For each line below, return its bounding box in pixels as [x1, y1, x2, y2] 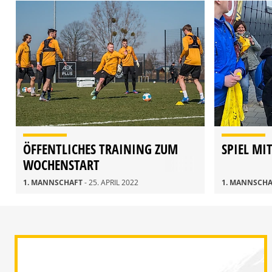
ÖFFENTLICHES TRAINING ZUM [23, 140, 178, 158]
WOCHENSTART [23, 155, 100, 174]
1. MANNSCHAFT [23, 177, 84, 188]
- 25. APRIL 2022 [84, 177, 138, 188]
